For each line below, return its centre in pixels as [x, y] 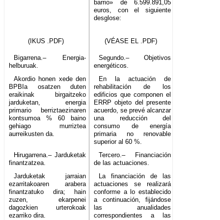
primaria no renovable [133, 134]
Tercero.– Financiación [135, 155]
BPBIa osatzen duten [48, 87]
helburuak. [24, 66]
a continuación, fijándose [133, 200]
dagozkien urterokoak [48, 208]
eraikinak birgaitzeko [48, 95]
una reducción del [133, 118]
